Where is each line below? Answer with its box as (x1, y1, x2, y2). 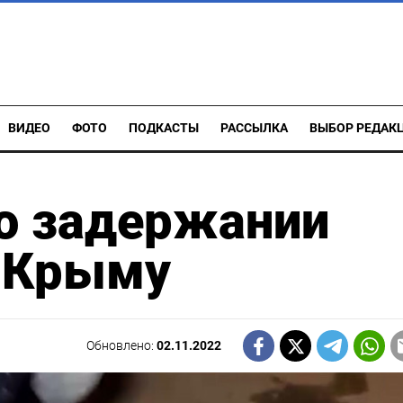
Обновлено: (86, 337, 157, 354)
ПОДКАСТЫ (129, 121, 199, 136)
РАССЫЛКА (220, 121, 288, 136)
